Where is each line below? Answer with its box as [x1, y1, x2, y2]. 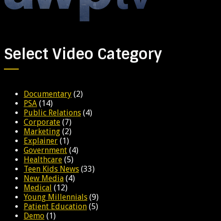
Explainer [24, 136, 58, 146]
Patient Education [24, 201, 87, 211]
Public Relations [24, 108, 81, 117]
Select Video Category [4, 44, 162, 64]
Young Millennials [24, 192, 87, 202]
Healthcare [24, 154, 62, 164]
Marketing [24, 126, 60, 136]
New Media [24, 173, 64, 183]
